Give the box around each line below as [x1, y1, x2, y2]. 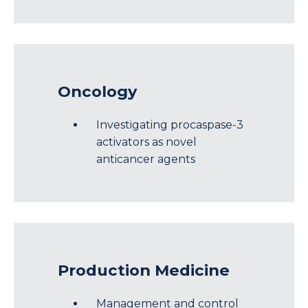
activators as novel [96, 135, 197, 149]
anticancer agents [96, 153, 195, 166]
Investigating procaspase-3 [96, 118, 243, 132]
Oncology [58, 81, 137, 101]
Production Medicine [58, 260, 230, 280]
